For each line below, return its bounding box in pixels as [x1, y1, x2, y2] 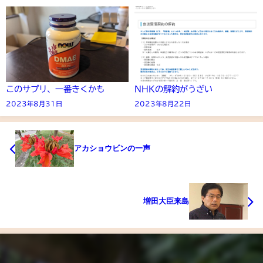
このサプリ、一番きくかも [6, 85, 104, 94]
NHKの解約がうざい [134, 85, 213, 94]
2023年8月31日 [6, 100, 62, 107]
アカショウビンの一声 [74, 144, 150, 152]
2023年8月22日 [134, 100, 191, 107]
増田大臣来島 [143, 197, 189, 205]
